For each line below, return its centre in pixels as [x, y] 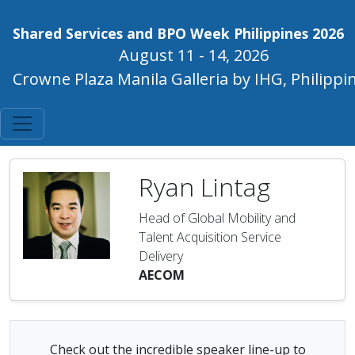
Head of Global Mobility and [217, 218]
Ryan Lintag [204, 187]
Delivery [161, 256]
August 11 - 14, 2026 [193, 55]
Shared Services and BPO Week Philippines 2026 [178, 33]
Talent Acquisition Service [210, 237]
